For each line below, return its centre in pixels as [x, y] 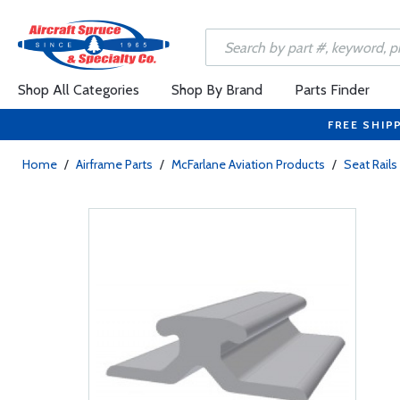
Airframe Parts [114, 164]
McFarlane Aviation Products [248, 164]
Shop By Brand [217, 90]
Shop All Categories [79, 90]
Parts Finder [332, 90]
